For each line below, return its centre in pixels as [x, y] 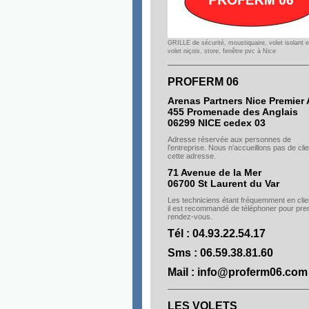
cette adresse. [192, 156]
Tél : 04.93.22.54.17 [217, 233]
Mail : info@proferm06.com [238, 272]
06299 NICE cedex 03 [217, 123]
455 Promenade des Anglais [233, 112]
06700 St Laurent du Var [223, 183]
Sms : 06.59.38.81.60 [220, 253]
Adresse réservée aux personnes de [229, 139]
